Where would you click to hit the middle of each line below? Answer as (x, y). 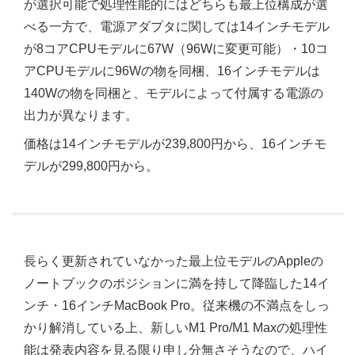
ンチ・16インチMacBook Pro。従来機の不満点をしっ (177, 305)
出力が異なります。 (81, 115)
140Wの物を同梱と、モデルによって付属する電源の (174, 93)
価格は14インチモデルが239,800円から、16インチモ (175, 143)
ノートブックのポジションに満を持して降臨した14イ (177, 283)
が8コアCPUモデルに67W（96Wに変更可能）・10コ (176, 48)
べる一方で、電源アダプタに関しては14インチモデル (177, 26)
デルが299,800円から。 (91, 166)
